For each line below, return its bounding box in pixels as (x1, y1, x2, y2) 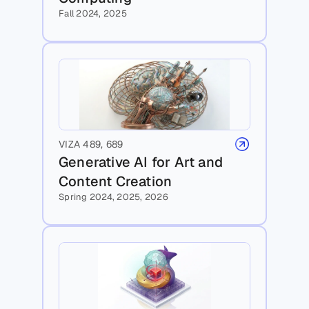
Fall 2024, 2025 (59, 8, 127, 20)
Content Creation (59, 172, 176, 191)
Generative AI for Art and (59, 153, 223, 172)
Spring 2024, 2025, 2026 (59, 191, 168, 203)
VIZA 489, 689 (59, 138, 123, 151)
